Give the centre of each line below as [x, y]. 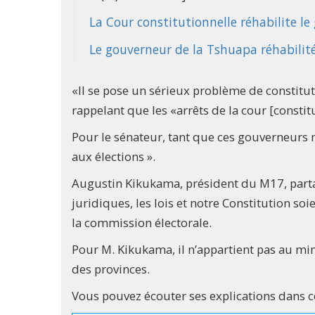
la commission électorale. [142, 222]
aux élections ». [114, 156]
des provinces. [111, 269]
